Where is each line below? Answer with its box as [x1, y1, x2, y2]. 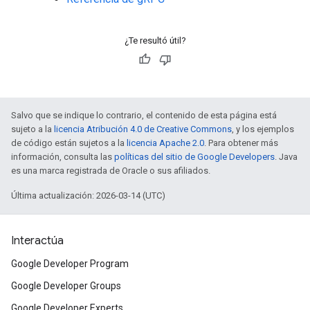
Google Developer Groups [11, 280, 121, 291]
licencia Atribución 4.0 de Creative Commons [54, 124, 232, 134]
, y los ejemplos [232, 124, 294, 134]
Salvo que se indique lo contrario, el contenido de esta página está [11, 110, 277, 120]
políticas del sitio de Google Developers [114, 152, 275, 162]
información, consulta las [11, 152, 114, 162]
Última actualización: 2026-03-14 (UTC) [11, 190, 165, 201]
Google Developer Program [11, 258, 129, 269]
